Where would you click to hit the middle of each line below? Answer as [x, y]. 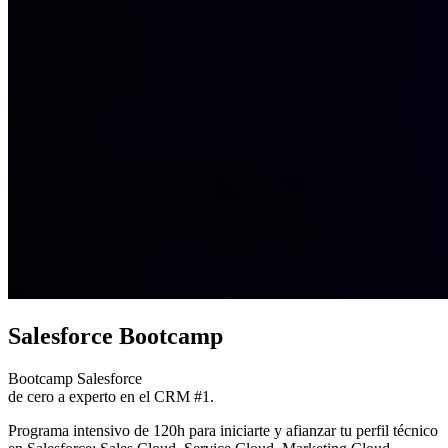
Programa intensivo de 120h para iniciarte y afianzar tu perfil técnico [223, 430]
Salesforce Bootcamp [115, 335]
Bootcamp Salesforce [75, 378]
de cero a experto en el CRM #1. [111, 396]
